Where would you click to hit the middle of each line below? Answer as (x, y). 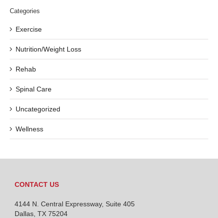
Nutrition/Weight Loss (48, 49)
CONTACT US (37, 185)
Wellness (29, 129)
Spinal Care (34, 89)
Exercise (29, 29)
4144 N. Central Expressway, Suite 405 (75, 204)
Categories (25, 11)
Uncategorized (38, 109)
